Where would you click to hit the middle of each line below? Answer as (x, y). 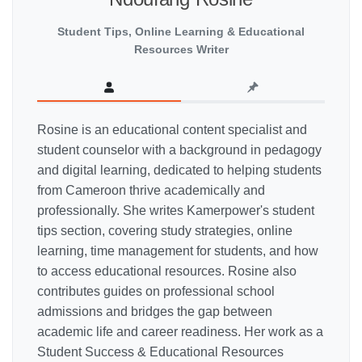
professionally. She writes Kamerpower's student (176, 211)
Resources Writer (181, 50)
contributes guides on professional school (156, 292)
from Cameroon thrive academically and (151, 191)
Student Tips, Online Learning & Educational (181, 32)
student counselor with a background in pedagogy (179, 150)
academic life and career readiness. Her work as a (180, 332)
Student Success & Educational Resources (160, 352)
